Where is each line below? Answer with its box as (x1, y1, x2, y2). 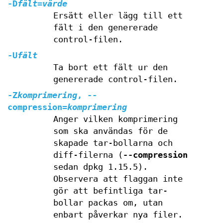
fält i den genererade (53, 23, 158, 32)
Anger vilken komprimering (53, 114, 178, 124)
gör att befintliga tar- (53, 186, 168, 196)
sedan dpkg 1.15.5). (53, 162, 148, 172)
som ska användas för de (53, 126, 168, 136)
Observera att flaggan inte (53, 174, 183, 184)
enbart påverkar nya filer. (53, 210, 183, 220)
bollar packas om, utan (53, 198, 163, 208)
